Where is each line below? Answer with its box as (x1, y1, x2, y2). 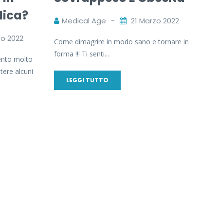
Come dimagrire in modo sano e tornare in (54, 36, 189, 46)
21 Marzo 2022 (130, 15, 179, 26)
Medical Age (61, 15, 106, 26)
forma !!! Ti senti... (54, 49, 109, 58)
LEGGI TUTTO (66, 75, 109, 84)
